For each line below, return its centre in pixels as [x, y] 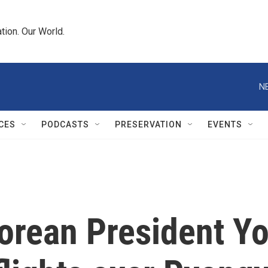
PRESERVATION [148, 124]
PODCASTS [65, 124]
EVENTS [225, 124]
